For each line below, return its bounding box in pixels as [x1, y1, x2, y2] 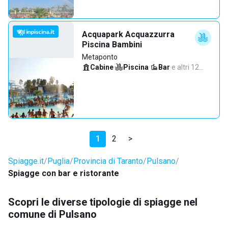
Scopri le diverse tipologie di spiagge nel [8, 196, 197, 208]
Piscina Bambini [82, 40, 142, 49]
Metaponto [82, 53, 118, 61]
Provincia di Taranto [73, 156, 143, 166]
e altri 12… [172, 63, 204, 71]
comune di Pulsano [8, 208, 97, 220]
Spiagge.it [8, 156, 44, 166]
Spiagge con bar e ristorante [8, 168, 119, 178]
